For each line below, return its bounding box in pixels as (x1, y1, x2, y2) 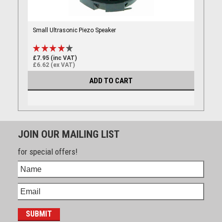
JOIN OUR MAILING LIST (17, 128, 119, 141)
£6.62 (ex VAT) (32, 61, 75, 68)
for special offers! (17, 147, 78, 157)
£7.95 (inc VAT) (32, 54, 77, 61)
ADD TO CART (89, 76, 133, 85)
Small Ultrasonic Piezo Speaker (32, 26, 116, 34)
